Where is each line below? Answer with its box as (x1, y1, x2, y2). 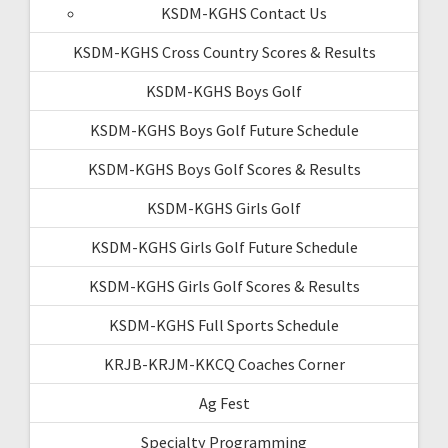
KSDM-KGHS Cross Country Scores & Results (72, 41, 376, 62)
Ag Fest (198, 392, 250, 413)
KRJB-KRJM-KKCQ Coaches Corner (103, 353, 345, 374)
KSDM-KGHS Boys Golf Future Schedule (89, 119, 359, 140)
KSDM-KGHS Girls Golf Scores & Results (88, 275, 360, 296)
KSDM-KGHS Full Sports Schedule (109, 314, 339, 335)
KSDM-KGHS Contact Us (161, 2, 327, 23)
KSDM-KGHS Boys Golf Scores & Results (87, 158, 361, 179)
